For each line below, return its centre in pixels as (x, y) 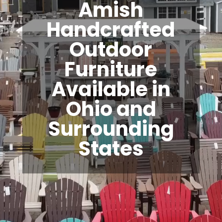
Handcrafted (111, 29)
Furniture (111, 69)
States (111, 148)
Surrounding (111, 129)
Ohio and (111, 109)
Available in (111, 89)
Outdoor (111, 49)
